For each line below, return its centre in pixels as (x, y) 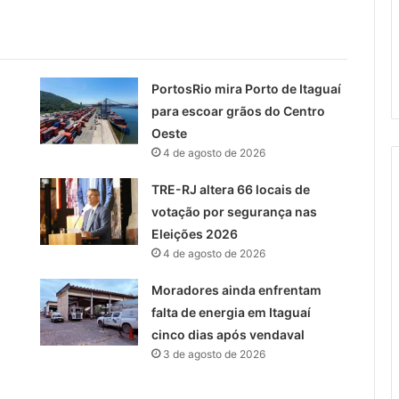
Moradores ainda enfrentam (236, 289)
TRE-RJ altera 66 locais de (230, 189)
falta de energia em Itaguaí (231, 312)
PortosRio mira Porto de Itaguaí (246, 88)
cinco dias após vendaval (228, 334)
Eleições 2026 (194, 233)
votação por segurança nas (234, 211)
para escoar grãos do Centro (238, 110)
